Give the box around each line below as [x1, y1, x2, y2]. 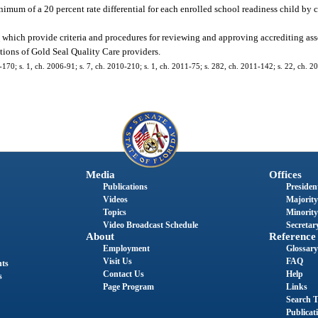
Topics [102, 207, 126, 218]
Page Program [102, 282, 154, 292]
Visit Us [102, 256, 132, 267]
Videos [102, 194, 128, 205]
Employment [102, 243, 150, 254]
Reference [268, 231, 316, 243]
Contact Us [102, 269, 144, 280]
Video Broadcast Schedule [102, 220, 198, 231]
